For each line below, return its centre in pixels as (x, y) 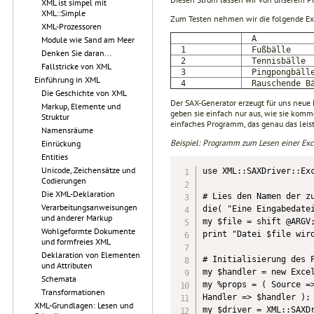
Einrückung (61, 143)
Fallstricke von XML (76, 66)
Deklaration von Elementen (91, 255)
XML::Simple (63, 13)
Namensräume (67, 130)
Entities (55, 157)
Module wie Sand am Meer (88, 40)
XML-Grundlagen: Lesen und (84, 305)
